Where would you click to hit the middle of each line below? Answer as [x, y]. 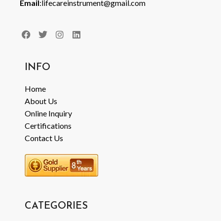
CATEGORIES [56, 206]
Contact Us [44, 138]
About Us [41, 101]
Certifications [48, 126]
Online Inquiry [48, 113]
